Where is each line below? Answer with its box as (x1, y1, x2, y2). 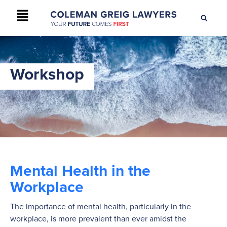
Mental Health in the (10, 159, 150, 181)
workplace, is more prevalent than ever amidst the (10, 212, 186, 224)
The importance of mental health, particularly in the (10, 200, 191, 212)
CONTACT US (152, 8, 189, 16)
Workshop (10, 61, 84, 86)
